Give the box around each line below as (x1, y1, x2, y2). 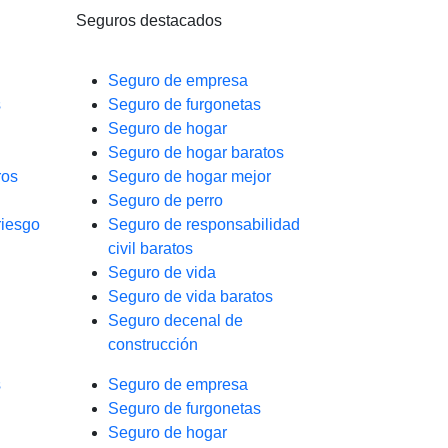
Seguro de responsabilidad (108, 216, 300, 233)
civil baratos (108, 240, 193, 257)
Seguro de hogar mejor (108, 168, 271, 185)
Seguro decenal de (108, 312, 243, 329)
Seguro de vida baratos (108, 288, 273, 305)
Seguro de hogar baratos (108, 144, 284, 161)
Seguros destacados (76, 12, 222, 29)
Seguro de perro (108, 192, 223, 209)
